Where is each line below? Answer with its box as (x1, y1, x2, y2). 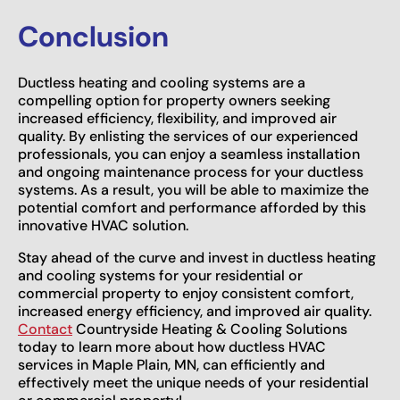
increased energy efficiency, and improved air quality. (18, 301, 371, 321)
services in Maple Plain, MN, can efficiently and (18, 354, 325, 374)
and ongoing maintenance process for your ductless (18, 162, 363, 181)
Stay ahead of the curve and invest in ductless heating (18, 247, 376, 267)
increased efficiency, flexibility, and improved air (18, 108, 337, 128)
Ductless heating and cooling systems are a (18, 72, 305, 92)
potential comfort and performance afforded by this (18, 197, 366, 217)
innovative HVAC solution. (18, 215, 188, 235)
